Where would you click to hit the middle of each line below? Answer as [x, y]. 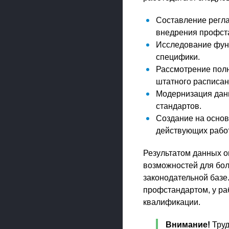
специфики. [178, 57]
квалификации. [172, 202]
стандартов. [179, 106]
